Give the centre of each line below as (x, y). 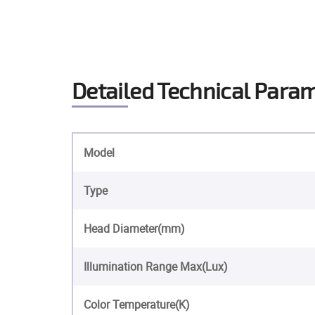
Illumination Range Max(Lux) (156, 266)
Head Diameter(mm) (134, 229)
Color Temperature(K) (137, 304)
